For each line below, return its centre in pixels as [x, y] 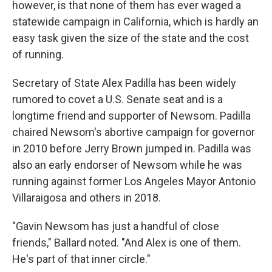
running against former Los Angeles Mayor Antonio [134, 181]
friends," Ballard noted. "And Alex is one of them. [127, 243]
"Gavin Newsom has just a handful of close [116, 226]
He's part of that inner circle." [81, 259]
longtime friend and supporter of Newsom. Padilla [131, 116]
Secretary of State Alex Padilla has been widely [124, 83]
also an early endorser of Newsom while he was [127, 165]
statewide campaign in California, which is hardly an [135, 22]
